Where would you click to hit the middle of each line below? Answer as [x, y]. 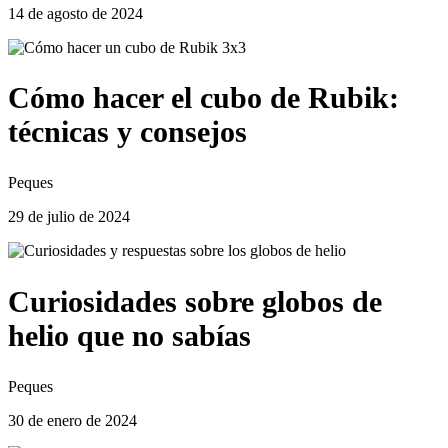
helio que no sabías [129, 336]
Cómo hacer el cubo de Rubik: [203, 98]
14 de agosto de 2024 [75, 13]
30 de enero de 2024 [72, 421]
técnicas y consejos [127, 132]
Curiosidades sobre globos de [195, 302]
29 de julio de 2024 [69, 217]
